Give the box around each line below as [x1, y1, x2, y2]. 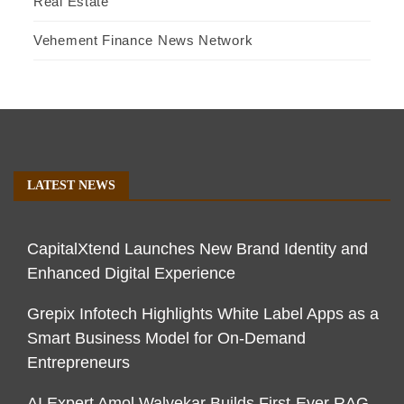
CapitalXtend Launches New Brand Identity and [27, 240, 368, 259]
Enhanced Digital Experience [27, 264, 235, 283]
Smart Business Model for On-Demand [27, 329, 306, 348]
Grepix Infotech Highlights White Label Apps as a [27, 305, 379, 324]
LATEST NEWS [27, 179, 115, 193]
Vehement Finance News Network [33, 32, 253, 49]
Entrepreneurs [27, 353, 130, 372]
